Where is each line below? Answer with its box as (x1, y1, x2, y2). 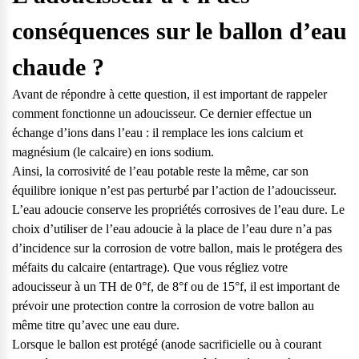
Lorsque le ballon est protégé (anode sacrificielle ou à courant (12, 337, 321, 352)
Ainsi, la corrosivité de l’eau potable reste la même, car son (12, 164, 309, 179)
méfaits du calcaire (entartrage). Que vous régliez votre (12, 260, 288, 275)
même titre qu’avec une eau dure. (12, 318, 179, 333)
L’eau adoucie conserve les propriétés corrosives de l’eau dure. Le (12, 203, 345, 217)
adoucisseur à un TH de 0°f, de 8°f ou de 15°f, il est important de (12, 280, 340, 294)
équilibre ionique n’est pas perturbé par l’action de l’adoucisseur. (12, 184, 337, 198)
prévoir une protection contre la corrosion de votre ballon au (12, 299, 314, 313)
